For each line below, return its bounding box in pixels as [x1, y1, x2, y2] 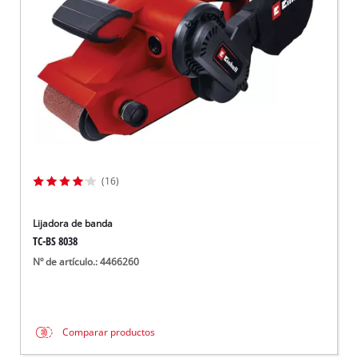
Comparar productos [62, 326, 156, 339]
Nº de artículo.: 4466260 [33, 256, 140, 268]
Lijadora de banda [33, 217, 113, 229]
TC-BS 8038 [33, 233, 78, 249]
